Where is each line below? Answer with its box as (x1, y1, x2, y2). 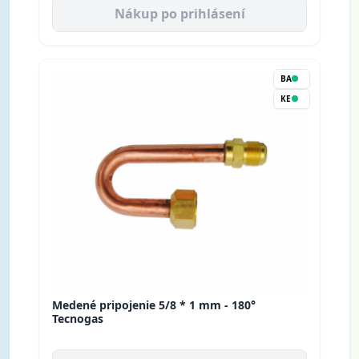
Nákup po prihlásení (114, 4, 245, 22)
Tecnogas (52, 310, 103, 326)
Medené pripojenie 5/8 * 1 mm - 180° (52, 296, 256, 313)
